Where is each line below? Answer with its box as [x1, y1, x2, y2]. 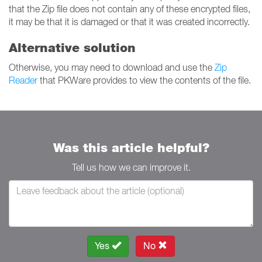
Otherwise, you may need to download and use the [9, 62, 215, 73]
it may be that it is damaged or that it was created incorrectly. [9, 16, 250, 27]
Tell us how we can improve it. [71, 162, 191, 173]
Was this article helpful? [53, 140, 209, 155]
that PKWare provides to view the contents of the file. [37, 75, 251, 85]
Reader [9, 75, 37, 85]
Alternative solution [9, 40, 136, 55]
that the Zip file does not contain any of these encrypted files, [9, 4, 250, 14]
